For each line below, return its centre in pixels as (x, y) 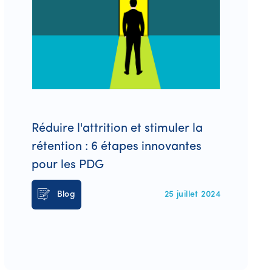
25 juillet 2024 (192, 194)
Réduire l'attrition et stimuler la (117, 128)
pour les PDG (67, 165)
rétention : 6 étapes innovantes (116, 147)
